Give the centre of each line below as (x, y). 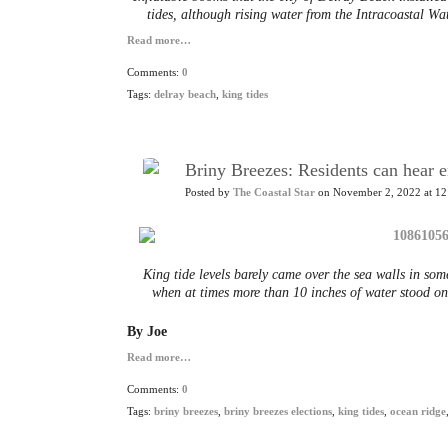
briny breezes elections (278, 411)
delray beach (185, 94)
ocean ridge (418, 411)
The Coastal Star (274, 192)
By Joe (147, 331)
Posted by (209, 192)
